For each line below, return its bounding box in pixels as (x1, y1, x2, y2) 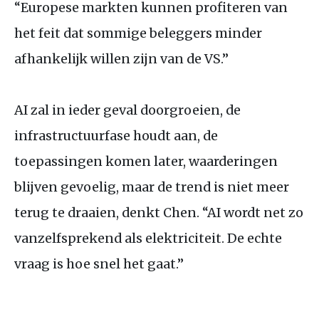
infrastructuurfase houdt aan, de (14, 127, 218, 144)
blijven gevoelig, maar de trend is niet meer (14, 178, 289, 195)
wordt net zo (221, 204, 303, 221)
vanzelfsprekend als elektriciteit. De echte (14, 229, 282, 246)
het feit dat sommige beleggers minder (14, 24, 262, 41)
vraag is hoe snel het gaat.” (14, 255, 184, 272)
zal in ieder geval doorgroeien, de (28, 101, 241, 118)
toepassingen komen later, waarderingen (14, 152, 278, 169)
